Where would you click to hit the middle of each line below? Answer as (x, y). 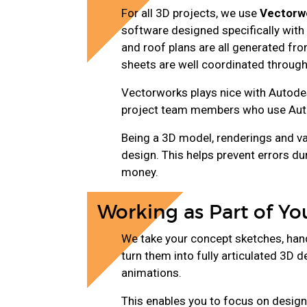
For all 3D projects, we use (191, 13)
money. (140, 172)
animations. (151, 272)
